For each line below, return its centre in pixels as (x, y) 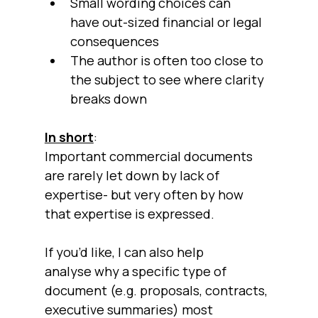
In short (69, 137)
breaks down (108, 98)
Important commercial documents (150, 156)
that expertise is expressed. (129, 213)
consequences (114, 41)
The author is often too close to (168, 60)
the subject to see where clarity (168, 79)
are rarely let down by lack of (133, 175)
